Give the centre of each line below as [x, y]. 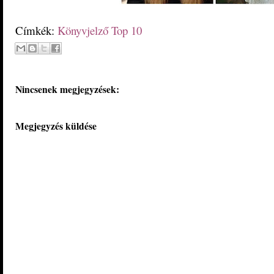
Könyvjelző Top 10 [100, 31]
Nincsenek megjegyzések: [67, 89]
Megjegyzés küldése [56, 126]
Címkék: [36, 31]
